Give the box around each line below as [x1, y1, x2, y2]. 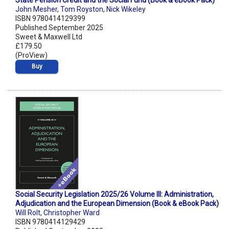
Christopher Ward [43, 209, 100, 217]
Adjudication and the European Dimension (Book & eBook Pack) [15, 199, 219, 208]
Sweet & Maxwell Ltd [15, 33, 82, 41]
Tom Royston [60, 5, 103, 14]
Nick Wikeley [106, 5, 146, 14]
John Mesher [15, 5, 57, 14]
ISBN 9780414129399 [15, 14, 85, 23]
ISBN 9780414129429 [15, 218, 85, 226]
